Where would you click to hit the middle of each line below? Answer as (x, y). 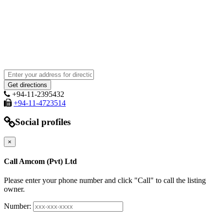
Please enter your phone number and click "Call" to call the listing (105, 181)
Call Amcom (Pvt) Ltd (40, 162)
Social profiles (43, 122)
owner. (14, 189)
